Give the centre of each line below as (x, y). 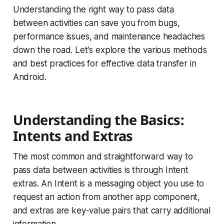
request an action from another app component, (106, 197)
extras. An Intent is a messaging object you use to (108, 184)
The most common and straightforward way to (103, 157)
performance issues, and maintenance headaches (109, 37)
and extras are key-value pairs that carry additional (111, 211)
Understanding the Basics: (98, 120)
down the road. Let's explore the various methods (110, 50)
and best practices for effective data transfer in (104, 64)
